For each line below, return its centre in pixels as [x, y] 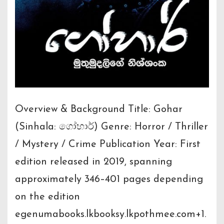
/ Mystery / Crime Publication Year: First [108, 144]
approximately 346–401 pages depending [109, 179]
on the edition [47, 197]
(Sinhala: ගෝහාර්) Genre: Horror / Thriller [111, 127]
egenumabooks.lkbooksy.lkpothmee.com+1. [110, 214]
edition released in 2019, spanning [93, 162]
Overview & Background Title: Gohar [99, 109]
